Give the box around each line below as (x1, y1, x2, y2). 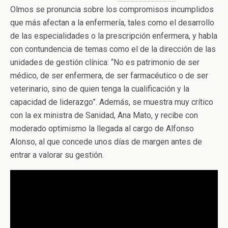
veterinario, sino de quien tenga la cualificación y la (10, 84, 189, 94)
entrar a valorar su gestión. (10, 150, 104, 160)
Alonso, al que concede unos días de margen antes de (10, 137, 202, 147)
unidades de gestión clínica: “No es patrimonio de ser (10, 58, 199, 67)
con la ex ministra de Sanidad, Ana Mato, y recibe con (10, 110, 198, 120)
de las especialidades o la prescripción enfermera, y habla (10, 31, 217, 41)
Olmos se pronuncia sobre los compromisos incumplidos (10, 5, 214, 14)
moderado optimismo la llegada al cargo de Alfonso (10, 124, 194, 133)
